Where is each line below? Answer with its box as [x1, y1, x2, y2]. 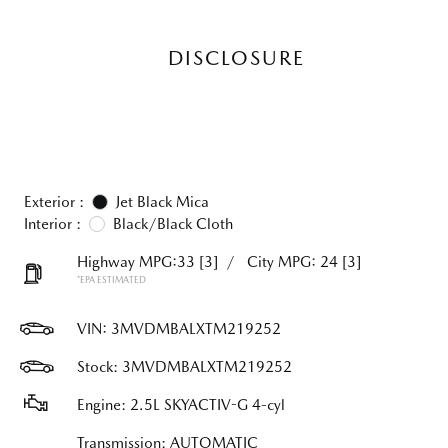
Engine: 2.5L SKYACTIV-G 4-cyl [77, 396, 285, 414]
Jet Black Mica [116, 193, 209, 211]
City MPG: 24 [247, 253, 338, 271]
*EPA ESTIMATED [77, 274, 146, 285]
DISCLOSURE [167, 46, 305, 70]
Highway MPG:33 [77, 253, 195, 271]
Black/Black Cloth [113, 215, 233, 233]
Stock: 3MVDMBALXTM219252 [77, 358, 292, 376]
